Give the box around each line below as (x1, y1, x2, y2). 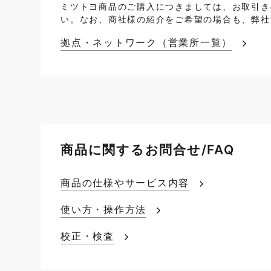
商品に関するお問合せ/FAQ (60, 142, 235, 157)
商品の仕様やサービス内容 (60, 177, 189, 189)
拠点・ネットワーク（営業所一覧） (60, 36, 232, 48)
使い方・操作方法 (60, 203, 146, 215)
